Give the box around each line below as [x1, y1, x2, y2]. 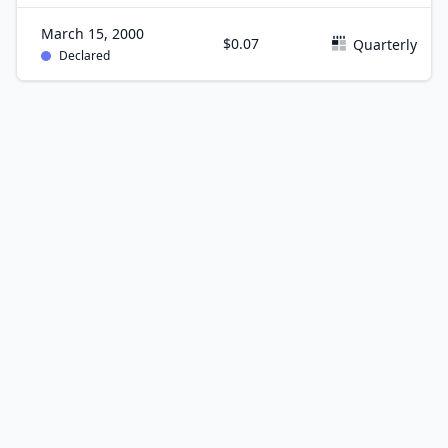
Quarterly [353, 34, 417, 54]
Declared [59, 47, 110, 64]
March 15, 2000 [41, 24, 144, 43]
